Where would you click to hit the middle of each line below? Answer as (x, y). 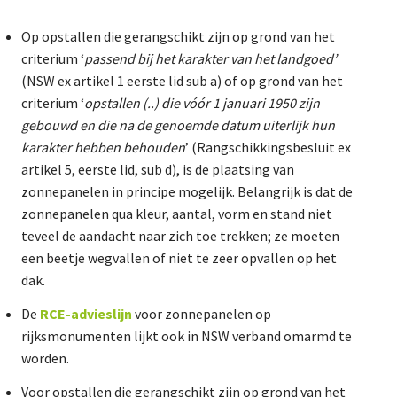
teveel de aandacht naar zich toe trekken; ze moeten (180, 235)
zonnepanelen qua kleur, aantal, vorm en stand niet (177, 213)
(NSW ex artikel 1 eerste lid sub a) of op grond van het (182, 80)
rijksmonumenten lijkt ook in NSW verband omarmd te (187, 335)
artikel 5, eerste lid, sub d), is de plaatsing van (158, 169)
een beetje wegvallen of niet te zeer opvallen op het (179, 257)
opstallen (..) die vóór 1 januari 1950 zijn (202, 102)
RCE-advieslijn (87, 313)
